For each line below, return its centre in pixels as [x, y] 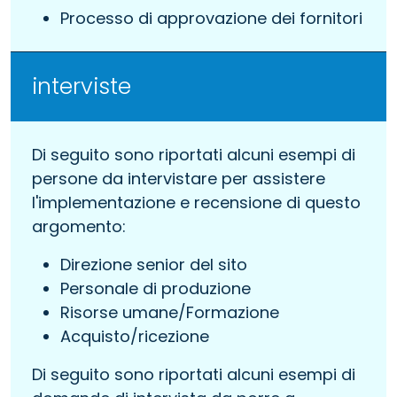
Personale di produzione [156, 288]
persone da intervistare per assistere [179, 178]
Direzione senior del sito [154, 264]
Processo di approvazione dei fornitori [211, 18]
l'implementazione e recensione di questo [196, 202]
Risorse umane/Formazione [170, 312]
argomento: [79, 226]
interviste [82, 86]
